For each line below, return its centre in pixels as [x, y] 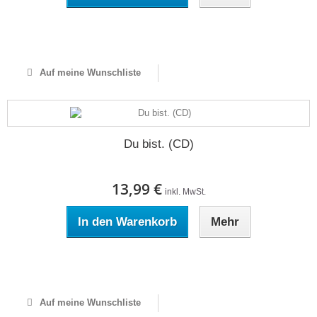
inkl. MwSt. [185, 192]
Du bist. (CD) [158, 144]
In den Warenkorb [127, 222]
